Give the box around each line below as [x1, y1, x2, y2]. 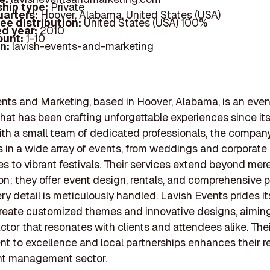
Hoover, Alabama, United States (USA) [40, 8, 221, 22]
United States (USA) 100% [84, 16, 208, 30]
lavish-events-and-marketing [12, 39, 154, 54]
